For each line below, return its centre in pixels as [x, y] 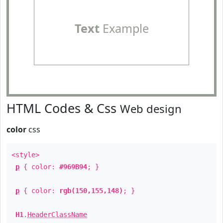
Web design [151, 109]
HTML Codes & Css [63, 108]
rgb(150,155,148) [91, 191]
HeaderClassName [57, 215]
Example [124, 28]
